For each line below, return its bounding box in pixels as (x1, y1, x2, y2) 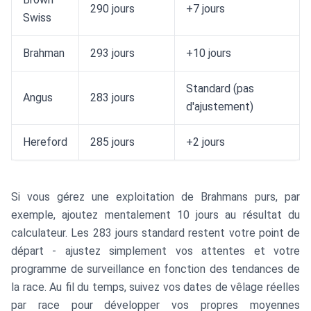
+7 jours (186, 2, 225, 15)
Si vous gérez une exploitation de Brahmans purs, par (11, 190, 300, 203)
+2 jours (186, 135, 225, 149)
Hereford (23, 135, 67, 149)
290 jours (90, 2, 135, 15)
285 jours (90, 135, 135, 149)
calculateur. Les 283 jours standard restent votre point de (11, 226, 300, 239)
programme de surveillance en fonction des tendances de (11, 262, 300, 276)
